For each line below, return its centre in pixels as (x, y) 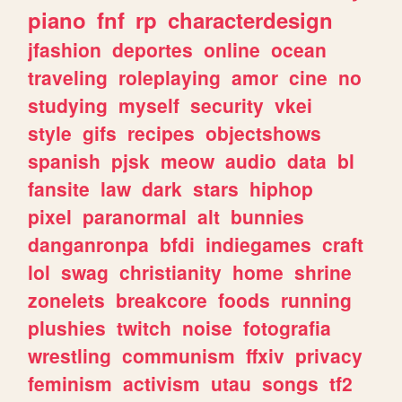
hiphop (282, 189)
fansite (59, 189)
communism (179, 356)
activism (162, 384)
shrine (323, 272)
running (317, 300)
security (227, 105)
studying (68, 105)
